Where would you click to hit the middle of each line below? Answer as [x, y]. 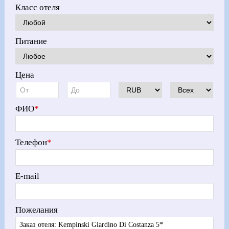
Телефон [31, 143]
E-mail [28, 176]
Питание [31, 41]
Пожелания [37, 210]
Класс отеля [38, 8]
